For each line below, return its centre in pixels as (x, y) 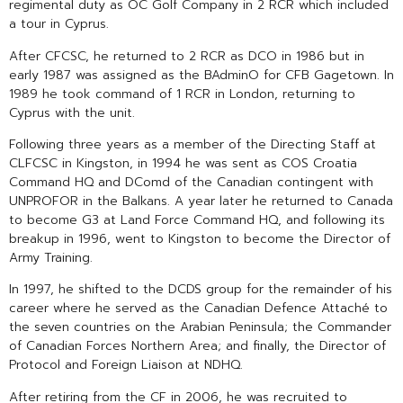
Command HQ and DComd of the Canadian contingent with (191, 182)
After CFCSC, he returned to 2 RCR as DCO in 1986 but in (187, 56)
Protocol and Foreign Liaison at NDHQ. (126, 365)
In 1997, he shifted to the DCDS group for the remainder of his (201, 290)
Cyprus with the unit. (72, 112)
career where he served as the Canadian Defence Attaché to (198, 309)
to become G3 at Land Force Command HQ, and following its (197, 219)
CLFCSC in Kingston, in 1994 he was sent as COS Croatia (183, 163)
